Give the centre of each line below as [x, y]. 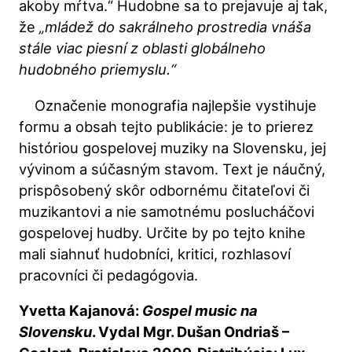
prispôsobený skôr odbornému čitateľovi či [165, 190]
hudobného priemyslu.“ [98, 70]
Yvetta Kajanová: [81, 311]
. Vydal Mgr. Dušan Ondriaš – [191, 332]
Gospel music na [200, 311]
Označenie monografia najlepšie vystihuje [168, 105]
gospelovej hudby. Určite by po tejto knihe [163, 232]
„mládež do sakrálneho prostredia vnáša [176, 27]
